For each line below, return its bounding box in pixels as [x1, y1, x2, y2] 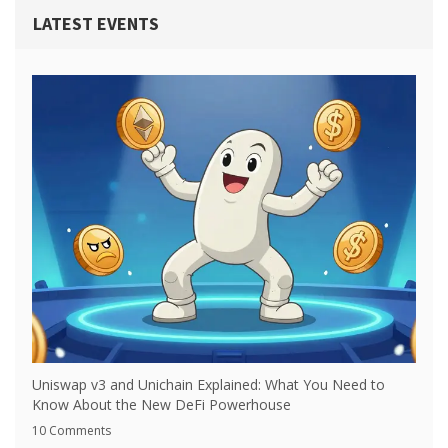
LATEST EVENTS [33, 12, 159, 36]
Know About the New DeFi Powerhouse [32, 395, 291, 415]
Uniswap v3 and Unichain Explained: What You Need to [32, 375, 385, 395]
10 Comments [32, 422, 111, 440]
